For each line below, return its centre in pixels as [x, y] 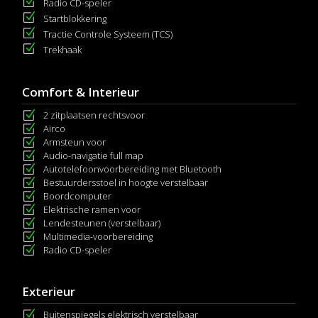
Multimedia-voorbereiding [98, 236]
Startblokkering [75, 18]
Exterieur [49, 291]
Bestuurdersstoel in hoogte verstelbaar [126, 182]
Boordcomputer [77, 196]
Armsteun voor [75, 142]
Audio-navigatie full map [93, 155]
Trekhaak [62, 50]
